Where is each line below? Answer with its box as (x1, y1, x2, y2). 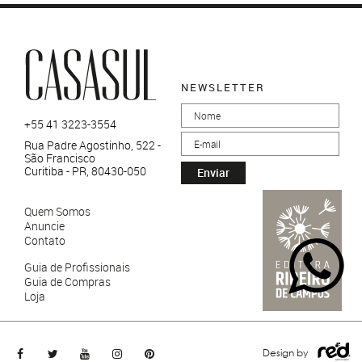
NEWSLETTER (181, 80, 265, 95)
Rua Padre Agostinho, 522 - (24, 137, 161, 153)
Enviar (197, 165, 229, 180)
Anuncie (24, 218, 65, 234)
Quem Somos (24, 204, 90, 219)
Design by (263, 346, 308, 360)
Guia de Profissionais (24, 259, 130, 275)
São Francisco (24, 150, 95, 166)
